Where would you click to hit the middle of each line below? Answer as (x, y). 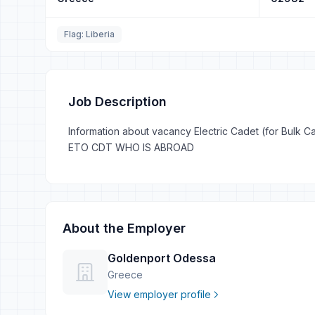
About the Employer (124, 228)
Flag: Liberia (89, 34)
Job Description (117, 102)
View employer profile (159, 294)
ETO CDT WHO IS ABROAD (131, 147)
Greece (125, 275)
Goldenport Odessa (162, 258)
